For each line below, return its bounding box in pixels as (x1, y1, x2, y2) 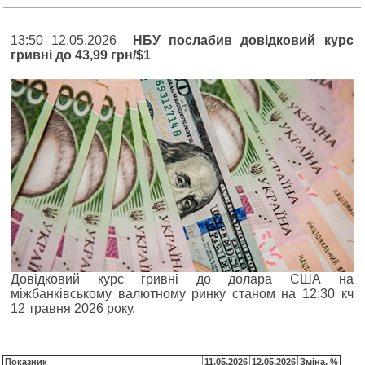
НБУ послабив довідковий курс (133, 33, 354, 47)
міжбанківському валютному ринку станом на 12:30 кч (11, 286, 354, 301)
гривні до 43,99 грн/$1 (11, 48, 151, 62)
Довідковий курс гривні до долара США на (11, 271, 354, 286)
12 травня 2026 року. (11, 301, 135, 315)
